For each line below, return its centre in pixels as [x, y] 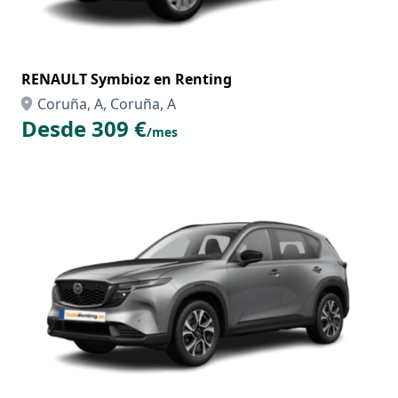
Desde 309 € [84, 128]
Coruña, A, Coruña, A [107, 104]
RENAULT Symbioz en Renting [127, 79]
